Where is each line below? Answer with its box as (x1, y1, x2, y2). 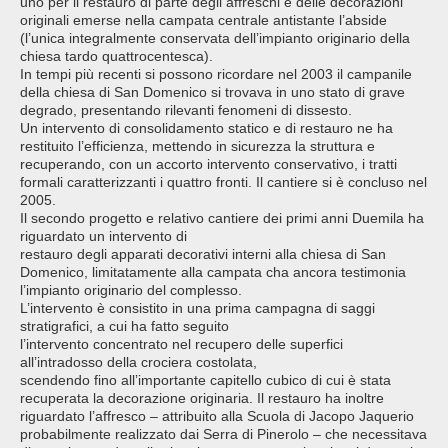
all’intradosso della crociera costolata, (20, 354, 257, 371)
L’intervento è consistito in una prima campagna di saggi (20, 300, 375, 317)
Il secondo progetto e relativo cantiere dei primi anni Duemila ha (20, 210, 424, 227)
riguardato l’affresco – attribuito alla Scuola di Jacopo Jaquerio (20, 408, 414, 425)
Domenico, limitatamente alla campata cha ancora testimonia (20, 264, 406, 281)
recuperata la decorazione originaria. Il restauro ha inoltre (20, 390, 384, 407)
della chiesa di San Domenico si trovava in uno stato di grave (20, 84, 405, 101)
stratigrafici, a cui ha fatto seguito (20, 318, 229, 335)
